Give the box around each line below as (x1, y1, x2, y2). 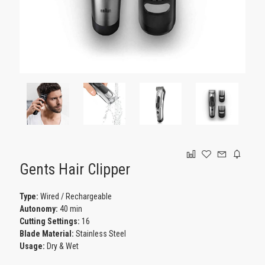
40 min (58, 203, 83, 214)
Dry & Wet (45, 241, 79, 251)
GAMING (9, 17, 33, 25)
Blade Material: (20, 228, 75, 238)
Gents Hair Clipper (20, 160, 131, 178)
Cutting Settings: (20, 216, 80, 226)
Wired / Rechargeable (38, 191, 112, 201)
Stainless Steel (74, 228, 127, 238)
